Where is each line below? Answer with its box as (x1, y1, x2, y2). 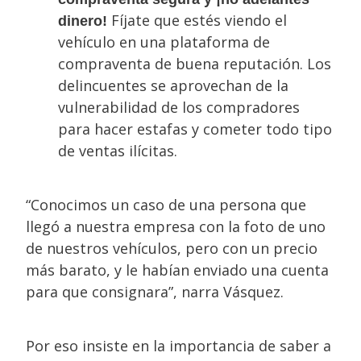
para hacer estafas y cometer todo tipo (58, 119, 332, 139)
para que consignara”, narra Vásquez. (26, 282, 284, 301)
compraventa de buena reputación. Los (58, 54, 331, 73)
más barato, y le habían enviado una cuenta (26, 260, 329, 280)
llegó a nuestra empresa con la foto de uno (26, 217, 326, 236)
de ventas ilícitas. (58, 141, 177, 160)
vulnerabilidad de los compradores (58, 98, 300, 117)
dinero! (58, 13, 107, 29)
